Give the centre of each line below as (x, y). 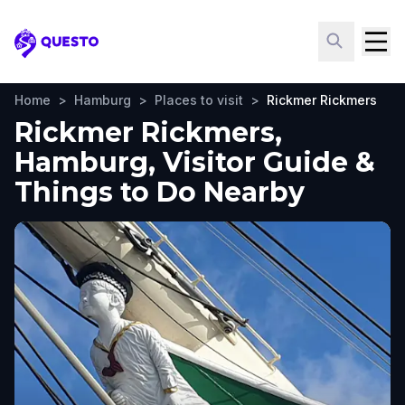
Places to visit (199, 100)
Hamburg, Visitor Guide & (195, 162)
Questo (41, 52)
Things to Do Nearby (160, 192)
